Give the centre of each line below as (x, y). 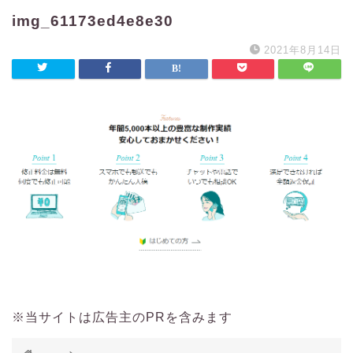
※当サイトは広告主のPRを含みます (122, 317)
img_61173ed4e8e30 (93, 21)
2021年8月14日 (303, 50)
